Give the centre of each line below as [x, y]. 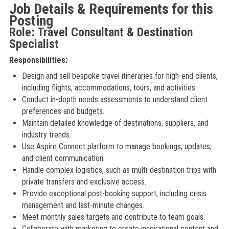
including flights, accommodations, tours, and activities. [109, 88]
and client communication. [63, 158]
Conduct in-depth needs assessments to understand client [114, 99]
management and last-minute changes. [83, 205]
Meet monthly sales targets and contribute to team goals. [113, 217]
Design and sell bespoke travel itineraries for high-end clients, [120, 76]
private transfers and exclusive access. [84, 182]
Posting [31, 21]
